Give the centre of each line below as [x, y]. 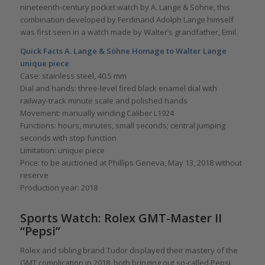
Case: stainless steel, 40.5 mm [73, 75]
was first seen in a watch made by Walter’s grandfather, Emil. [129, 32]
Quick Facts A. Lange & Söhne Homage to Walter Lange [123, 51]
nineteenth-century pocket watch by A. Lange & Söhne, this [125, 7]
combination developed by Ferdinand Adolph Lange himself [127, 19]
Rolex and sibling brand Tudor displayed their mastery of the [129, 250]
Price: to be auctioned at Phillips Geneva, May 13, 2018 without [131, 162]
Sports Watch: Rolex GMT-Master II [121, 218]
